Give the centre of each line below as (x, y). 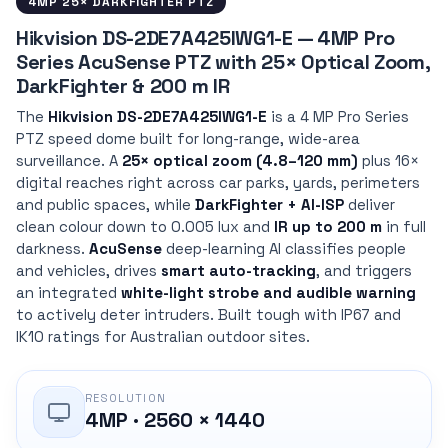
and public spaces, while (105, 204)
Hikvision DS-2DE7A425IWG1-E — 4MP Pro (205, 37)
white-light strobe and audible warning (268, 292)
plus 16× (388, 160)
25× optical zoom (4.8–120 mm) (240, 160)
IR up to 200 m (328, 226)
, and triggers (364, 270)
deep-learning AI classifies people (284, 248)
